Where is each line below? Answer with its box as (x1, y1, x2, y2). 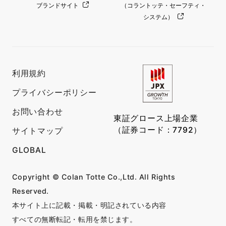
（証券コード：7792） (113, 125, 202, 135)
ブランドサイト (36, 1, 79, 9)
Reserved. (12, 186, 49, 195)
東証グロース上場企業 (113, 113, 198, 123)
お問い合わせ (12, 107, 63, 117)
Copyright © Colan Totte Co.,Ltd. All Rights (12, 172, 176, 181)
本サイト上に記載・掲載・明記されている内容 (12, 200, 166, 209)
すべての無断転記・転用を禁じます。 (12, 214, 137, 223)
